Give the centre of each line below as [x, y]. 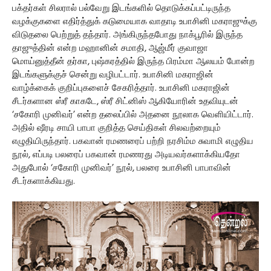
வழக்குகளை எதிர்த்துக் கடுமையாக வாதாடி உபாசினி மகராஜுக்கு [135, 22]
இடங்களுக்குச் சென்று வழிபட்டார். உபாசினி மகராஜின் [113, 75]
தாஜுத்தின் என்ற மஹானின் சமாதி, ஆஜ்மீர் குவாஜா [110, 48]
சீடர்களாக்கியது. [44, 181]
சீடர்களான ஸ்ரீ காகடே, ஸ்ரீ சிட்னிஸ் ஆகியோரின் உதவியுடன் [125, 102]
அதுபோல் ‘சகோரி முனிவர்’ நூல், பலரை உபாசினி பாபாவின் [122, 168]
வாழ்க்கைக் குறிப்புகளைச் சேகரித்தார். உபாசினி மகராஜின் [121, 88]
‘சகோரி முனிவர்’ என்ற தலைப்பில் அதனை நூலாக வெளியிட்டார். [133, 115]
